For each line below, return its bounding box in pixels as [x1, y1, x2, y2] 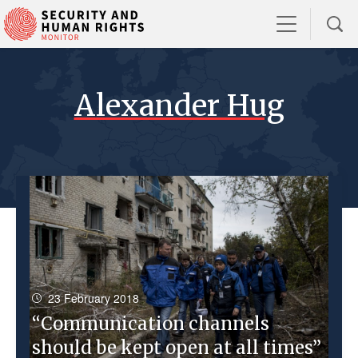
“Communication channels [32, 312, 269, 335]
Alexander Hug [74, 87, 284, 124]
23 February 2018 [48, 290, 139, 306]
